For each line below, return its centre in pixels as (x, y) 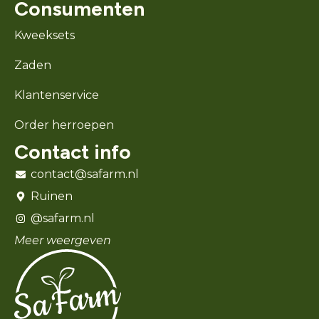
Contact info (73, 152)
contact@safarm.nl (84, 174)
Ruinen (51, 196)
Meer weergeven (63, 240)
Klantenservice (57, 95)
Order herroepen (64, 125)
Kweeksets (45, 35)
